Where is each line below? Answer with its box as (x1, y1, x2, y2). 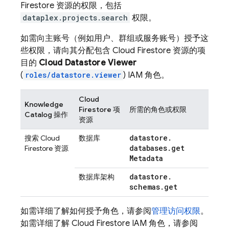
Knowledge (25, 100, 63, 109)
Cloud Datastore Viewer (39, 58, 137, 68)
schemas (129, 182, 160, 192)
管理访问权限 (151, 206, 200, 216)
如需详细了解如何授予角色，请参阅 (20, 206, 151, 216)
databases (129, 143, 167, 153)
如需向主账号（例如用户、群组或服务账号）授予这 (20, 33, 209, 43)
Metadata (129, 153, 163, 163)
